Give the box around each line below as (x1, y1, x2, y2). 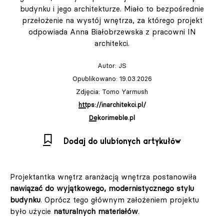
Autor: (97, 61, 118, 69)
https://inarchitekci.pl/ (78, 100, 146, 108)
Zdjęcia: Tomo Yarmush (76, 87, 148, 95)
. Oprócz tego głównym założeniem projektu (40, 194, 199, 204)
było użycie (10, 206, 53, 216)
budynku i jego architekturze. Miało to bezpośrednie (20, 3, 204, 13)
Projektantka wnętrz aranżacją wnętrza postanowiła (10, 171, 196, 181)
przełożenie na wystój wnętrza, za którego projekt (21, 15, 202, 25)
